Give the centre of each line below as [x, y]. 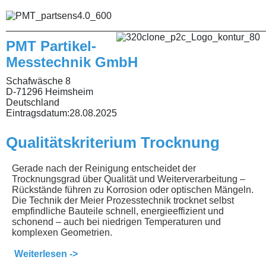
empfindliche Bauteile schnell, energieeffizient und [118, 211]
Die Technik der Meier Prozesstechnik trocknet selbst [123, 201]
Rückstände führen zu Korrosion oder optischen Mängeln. [133, 190]
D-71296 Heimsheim [50, 92]
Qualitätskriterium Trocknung [113, 143]
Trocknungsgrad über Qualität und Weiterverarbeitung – [129, 179]
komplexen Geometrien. [63, 233]
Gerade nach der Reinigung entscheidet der [104, 169]
